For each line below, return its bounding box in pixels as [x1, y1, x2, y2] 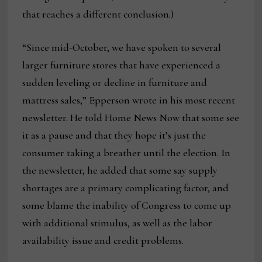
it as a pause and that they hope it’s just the [22, 128, 206, 142]
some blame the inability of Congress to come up [22, 198, 232, 212]
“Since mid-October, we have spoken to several [22, 40, 222, 54]
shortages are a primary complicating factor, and [22, 181, 229, 194]
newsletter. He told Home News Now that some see [22, 111, 240, 124]
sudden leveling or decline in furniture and [22, 75, 208, 89]
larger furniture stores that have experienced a [22, 58, 221, 71]
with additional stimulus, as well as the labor [22, 216, 213, 229]
